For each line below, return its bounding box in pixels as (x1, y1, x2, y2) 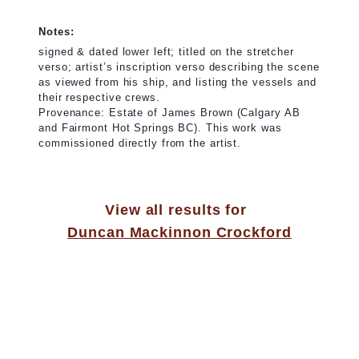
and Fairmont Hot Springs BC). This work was (38, 122, 282, 135)
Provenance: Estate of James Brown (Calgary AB (38, 107, 301, 119)
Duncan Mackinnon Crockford (67, 224, 292, 241)
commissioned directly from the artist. (38, 137, 242, 150)
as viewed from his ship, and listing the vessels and (38, 76, 317, 89)
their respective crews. (38, 91, 160, 104)
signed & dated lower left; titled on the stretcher (38, 46, 294, 58)
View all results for (105, 202, 248, 219)
